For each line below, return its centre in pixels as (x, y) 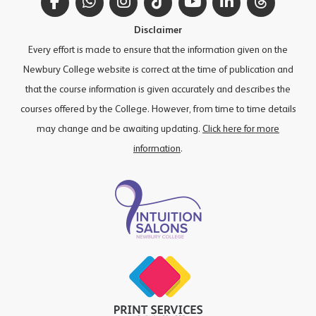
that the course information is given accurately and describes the (158, 89)
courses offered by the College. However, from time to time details (158, 109)
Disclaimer (158, 30)
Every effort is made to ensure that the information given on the (158, 50)
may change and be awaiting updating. (120, 129)
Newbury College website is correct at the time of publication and (158, 69)
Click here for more (241, 129)
